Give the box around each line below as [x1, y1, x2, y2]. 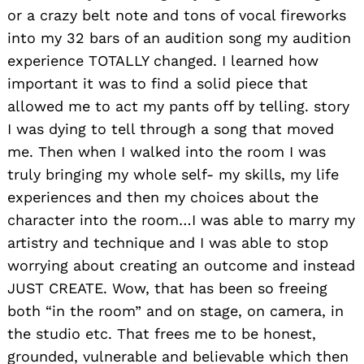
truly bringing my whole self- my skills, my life [7, 165, 339, 183]
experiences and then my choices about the [7, 188, 318, 206]
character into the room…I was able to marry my [7, 210, 355, 228]
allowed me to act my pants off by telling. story [7, 97, 349, 115]
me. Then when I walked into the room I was [7, 142, 326, 160]
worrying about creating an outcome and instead [7, 256, 355, 274]
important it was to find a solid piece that [7, 74, 308, 92]
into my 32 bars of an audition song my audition [7, 28, 351, 46]
